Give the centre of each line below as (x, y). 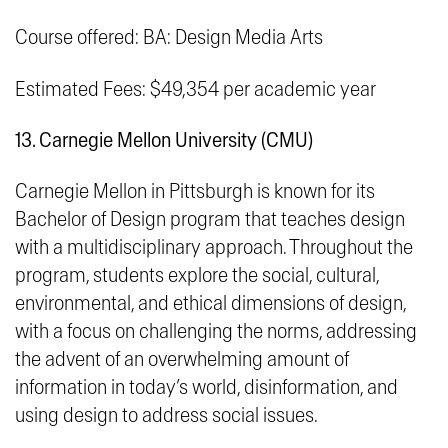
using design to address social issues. (168, 415)
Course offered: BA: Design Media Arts (169, 37)
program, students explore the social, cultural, (197, 275)
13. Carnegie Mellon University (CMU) (164, 140)
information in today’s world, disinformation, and (206, 387)
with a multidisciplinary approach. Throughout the (214, 247)
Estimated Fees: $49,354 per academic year (195, 89)
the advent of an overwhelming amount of (182, 359)
